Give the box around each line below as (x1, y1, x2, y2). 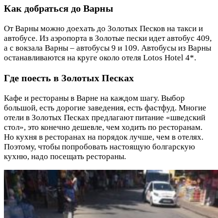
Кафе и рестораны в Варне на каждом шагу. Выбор (4, 93, 185, 103)
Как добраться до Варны (4, 3, 113, 14)
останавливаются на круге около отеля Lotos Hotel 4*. (4, 53, 196, 63)
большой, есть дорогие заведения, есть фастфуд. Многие (4, 103, 206, 113)
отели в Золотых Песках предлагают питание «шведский (4, 113, 205, 123)
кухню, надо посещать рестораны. (4, 152, 126, 162)
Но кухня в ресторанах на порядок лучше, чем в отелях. (4, 132, 203, 142)
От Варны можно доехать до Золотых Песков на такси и (4, 24, 203, 34)
